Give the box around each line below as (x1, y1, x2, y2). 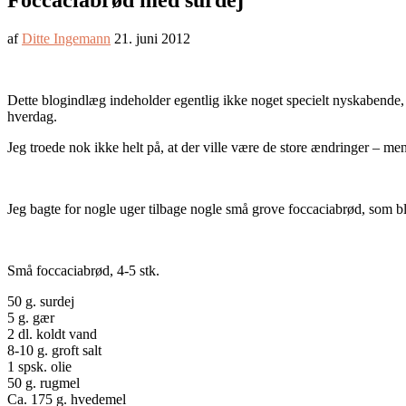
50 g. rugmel (7, 375, 80, 391)
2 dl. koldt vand (7, 326, 97, 343)
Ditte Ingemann (22, 31, 111, 47)
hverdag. (7, 109, 61, 125)
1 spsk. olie (7, 359, 72, 375)
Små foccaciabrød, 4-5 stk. (7, 263, 159, 279)
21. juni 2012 (114, 31, 190, 47)
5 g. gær (7, 310, 54, 326)
